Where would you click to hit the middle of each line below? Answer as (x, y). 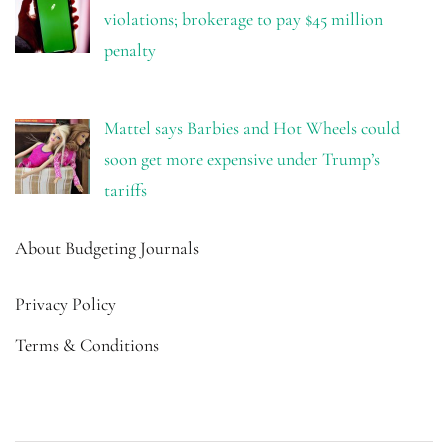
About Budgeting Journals (107, 248)
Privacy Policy (65, 304)
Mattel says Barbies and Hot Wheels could (251, 128)
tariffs (125, 190)
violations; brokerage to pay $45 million (243, 18)
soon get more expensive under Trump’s (241, 159)
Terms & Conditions (87, 345)
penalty (129, 49)
